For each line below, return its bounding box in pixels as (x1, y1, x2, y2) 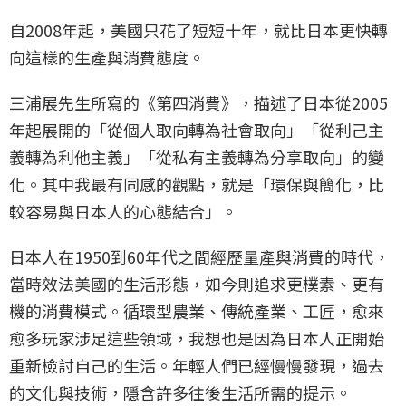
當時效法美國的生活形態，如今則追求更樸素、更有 (9, 271, 384, 295)
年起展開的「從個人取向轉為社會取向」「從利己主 (9, 117, 384, 141)
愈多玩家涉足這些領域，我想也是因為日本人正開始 (9, 325, 384, 350)
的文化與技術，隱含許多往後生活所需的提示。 (9, 380, 352, 404)
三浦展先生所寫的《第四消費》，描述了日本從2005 (9, 90, 388, 114)
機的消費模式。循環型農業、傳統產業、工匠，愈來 (9, 298, 384, 323)
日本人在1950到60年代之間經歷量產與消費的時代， (9, 244, 390, 268)
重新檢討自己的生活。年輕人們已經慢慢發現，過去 (9, 353, 384, 377)
